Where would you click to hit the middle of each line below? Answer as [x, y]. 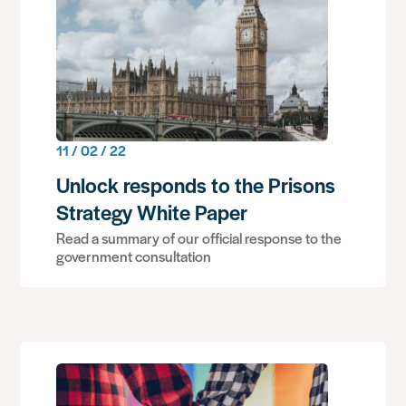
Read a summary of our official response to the [199, 238]
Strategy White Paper [152, 212]
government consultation [134, 256]
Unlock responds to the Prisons [196, 185]
